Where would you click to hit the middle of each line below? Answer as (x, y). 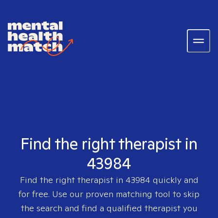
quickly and (174, 180)
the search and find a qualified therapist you (109, 208)
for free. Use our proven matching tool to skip (109, 194)
